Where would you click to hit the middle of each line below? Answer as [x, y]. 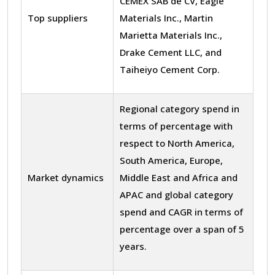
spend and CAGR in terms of [181, 211]
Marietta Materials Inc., [171, 35]
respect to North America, [177, 143]
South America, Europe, [171, 160]
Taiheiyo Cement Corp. [170, 69]
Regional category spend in [180, 108]
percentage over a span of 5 [182, 229]
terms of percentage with [176, 126]
